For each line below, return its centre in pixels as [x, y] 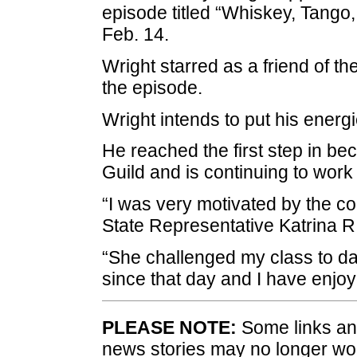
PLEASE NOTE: [169, 327]
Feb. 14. [135, 34]
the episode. [152, 87]
